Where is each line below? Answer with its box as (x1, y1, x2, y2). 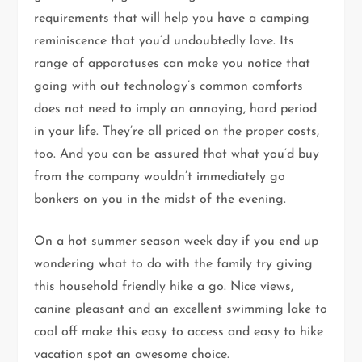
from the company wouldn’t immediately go (34, 170, 286, 184)
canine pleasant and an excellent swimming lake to (34, 303, 328, 317)
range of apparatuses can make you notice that (34, 57, 311, 71)
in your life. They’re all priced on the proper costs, (34, 125, 320, 139)
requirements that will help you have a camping (34, 12, 310, 26)
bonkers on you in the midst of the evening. (34, 193, 287, 207)
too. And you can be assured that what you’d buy (34, 148, 320, 162)
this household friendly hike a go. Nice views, (34, 280, 294, 294)
